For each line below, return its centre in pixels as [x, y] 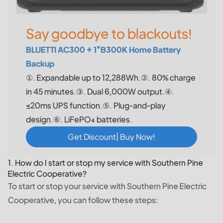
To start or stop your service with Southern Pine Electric [107, 186]
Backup [40, 63]
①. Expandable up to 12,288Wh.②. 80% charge [111, 77]
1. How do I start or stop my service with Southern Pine [106, 162]
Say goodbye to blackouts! [109, 33]
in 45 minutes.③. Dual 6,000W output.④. [100, 91]
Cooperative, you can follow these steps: [83, 200]
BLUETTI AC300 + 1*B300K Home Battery [103, 49]
